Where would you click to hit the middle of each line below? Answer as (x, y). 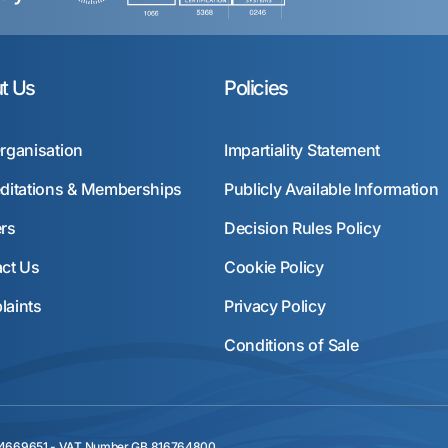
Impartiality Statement (302, 150)
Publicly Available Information (331, 189)
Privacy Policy (275, 306)
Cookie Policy (274, 267)
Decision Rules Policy (302, 228)
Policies (256, 88)
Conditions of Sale (291, 345)
